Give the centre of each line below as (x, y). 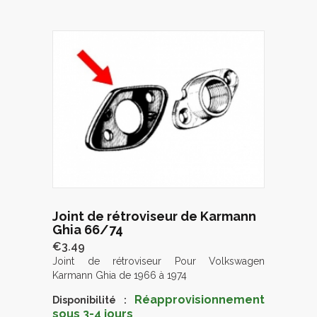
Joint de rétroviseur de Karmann (154, 217)
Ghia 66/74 (88, 230)
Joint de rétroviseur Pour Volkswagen (158, 261)
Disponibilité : (90, 300)
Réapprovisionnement (200, 300)
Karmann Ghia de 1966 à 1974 (120, 276)
